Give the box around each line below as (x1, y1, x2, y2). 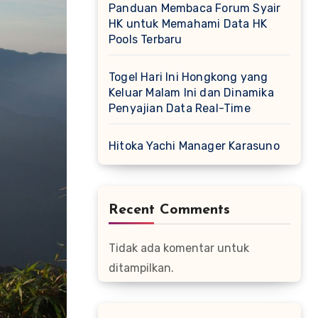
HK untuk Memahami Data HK (109, 17, 267, 31)
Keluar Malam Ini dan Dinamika (109, 86, 274, 99)
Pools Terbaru (109, 33, 182, 46)
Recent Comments (109, 203, 230, 217)
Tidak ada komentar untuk (109, 241, 249, 255)
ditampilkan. (109, 261, 174, 275)
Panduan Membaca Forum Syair (109, 1, 281, 15)
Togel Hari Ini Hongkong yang (109, 70, 268, 84)
